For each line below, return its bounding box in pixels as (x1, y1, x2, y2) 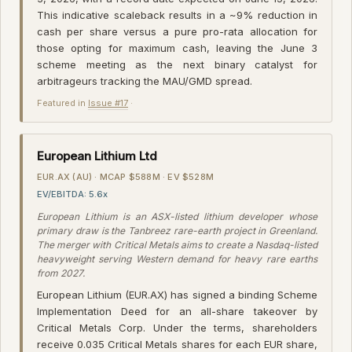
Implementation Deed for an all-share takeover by (37, 304, 317, 317)
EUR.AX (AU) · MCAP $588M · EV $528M (37, 170, 214, 182)
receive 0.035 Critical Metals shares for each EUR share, (37, 337, 317, 350)
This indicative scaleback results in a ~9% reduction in (37, 8, 317, 21)
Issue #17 (88, 97, 128, 108)
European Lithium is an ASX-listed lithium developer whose (37, 210, 317, 222)
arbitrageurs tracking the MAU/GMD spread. (37, 74, 252, 87)
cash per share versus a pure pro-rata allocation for (37, 24, 317, 38)
